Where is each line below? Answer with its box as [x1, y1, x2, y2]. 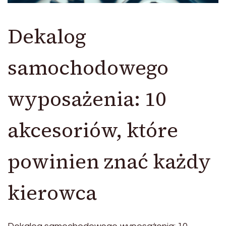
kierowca [8, 179, 97, 206]
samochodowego [8, 54, 168, 81]
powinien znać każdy [8, 148, 211, 175]
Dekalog [8, 23, 86, 50]
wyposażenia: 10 [8, 85, 166, 112]
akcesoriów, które [8, 117, 178, 144]
